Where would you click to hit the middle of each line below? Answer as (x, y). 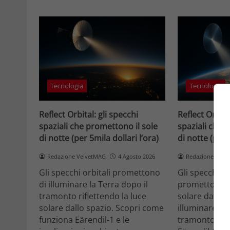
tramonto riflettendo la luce (93, 196)
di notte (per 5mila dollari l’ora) (99, 138)
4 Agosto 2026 (136, 156)
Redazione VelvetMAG (76, 156)
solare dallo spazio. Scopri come (101, 208)
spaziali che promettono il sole (98, 126)
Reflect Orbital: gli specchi (89, 114)
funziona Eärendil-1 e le (84, 220)
